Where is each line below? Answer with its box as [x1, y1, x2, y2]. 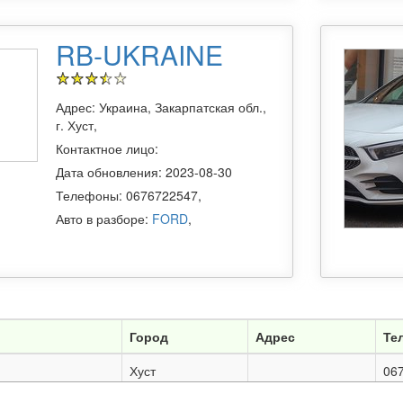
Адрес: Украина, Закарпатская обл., [56, 98, 266, 117]
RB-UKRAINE [56, 35, 223, 75]
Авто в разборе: [56, 210, 152, 228]
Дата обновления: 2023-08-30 [56, 163, 232, 182]
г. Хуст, [56, 116, 97, 135]
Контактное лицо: [56, 139, 158, 158]
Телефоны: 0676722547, [56, 186, 201, 205]
